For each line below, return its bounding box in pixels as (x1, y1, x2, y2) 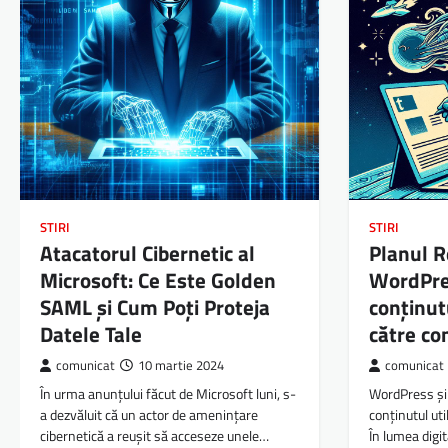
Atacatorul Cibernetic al (40, 237, 255, 270)
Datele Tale (40, 318, 142, 351)
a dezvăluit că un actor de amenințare (40, 404, 258, 427)
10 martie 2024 (138, 356, 224, 376)
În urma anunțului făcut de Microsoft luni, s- (40, 383, 296, 406)
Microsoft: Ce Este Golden (40, 264, 276, 297)
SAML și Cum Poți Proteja (40, 291, 270, 324)
